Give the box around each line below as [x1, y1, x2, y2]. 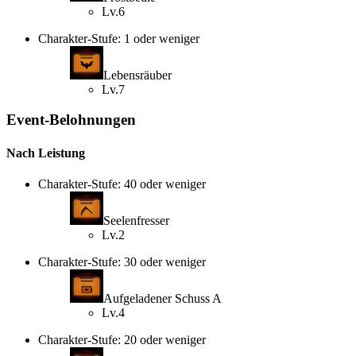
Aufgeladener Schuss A [103, 291, 222, 305]
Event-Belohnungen [6, 111, 136, 129]
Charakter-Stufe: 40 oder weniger [38, 176, 206, 191]
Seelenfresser [103, 213, 169, 227]
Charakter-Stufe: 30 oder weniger [38, 254, 206, 269]
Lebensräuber [103, 68, 172, 82]
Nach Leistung [6, 145, 85, 160]
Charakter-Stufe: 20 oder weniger [38, 332, 206, 346]
